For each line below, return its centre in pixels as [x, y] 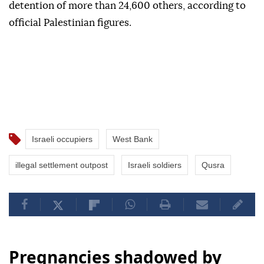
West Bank [133, 139]
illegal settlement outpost [62, 165]
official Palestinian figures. [70, 23]
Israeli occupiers [62, 139]
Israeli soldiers [155, 165]
